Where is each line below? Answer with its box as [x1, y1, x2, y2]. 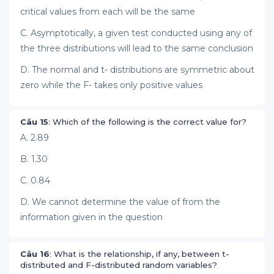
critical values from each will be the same [20, 6, 195, 17]
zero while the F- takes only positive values [20, 80, 202, 91]
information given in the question [20, 212, 163, 223]
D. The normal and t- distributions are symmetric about [20, 64, 254, 75]
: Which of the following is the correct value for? [48, 117, 246, 127]
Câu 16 [20, 249, 50, 259]
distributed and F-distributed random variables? [20, 260, 217, 270]
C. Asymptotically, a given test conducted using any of [20, 28, 252, 39]
